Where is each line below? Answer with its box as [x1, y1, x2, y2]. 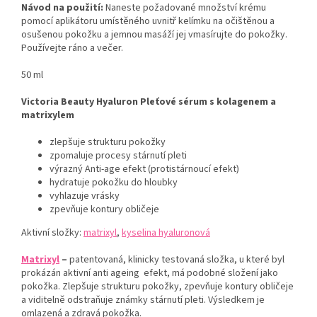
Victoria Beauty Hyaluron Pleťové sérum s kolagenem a [21, 94, 276, 109]
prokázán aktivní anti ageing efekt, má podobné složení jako [21, 265, 278, 280]
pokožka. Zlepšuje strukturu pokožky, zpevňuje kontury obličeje [21, 279, 294, 294]
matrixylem [21, 108, 74, 122]
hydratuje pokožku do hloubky [50, 175, 178, 190]
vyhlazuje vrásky [50, 188, 120, 203]
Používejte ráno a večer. [21, 40, 123, 55]
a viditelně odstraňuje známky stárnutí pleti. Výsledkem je [21, 292, 265, 307]
